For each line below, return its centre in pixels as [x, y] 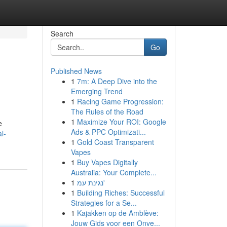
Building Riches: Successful [121, 193]
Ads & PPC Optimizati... [108, 132]
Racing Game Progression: [120, 101]
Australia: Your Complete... [113, 172]
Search [62, 33]
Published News [76, 71]
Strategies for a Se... [104, 203]
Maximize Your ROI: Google [121, 122]
